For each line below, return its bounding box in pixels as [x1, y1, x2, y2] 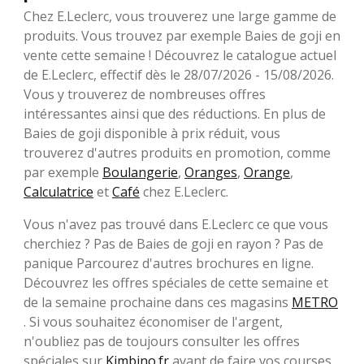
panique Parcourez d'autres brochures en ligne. [24, 254, 314, 273]
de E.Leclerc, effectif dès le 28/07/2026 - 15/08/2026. [24, 66, 334, 84]
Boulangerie [102, 163, 178, 182]
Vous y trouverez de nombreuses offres [24, 85, 266, 104]
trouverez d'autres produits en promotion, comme [24, 144, 331, 162]
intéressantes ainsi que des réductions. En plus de [24, 105, 326, 123]
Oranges [184, 163, 237, 182]
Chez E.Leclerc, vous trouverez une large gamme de [24, 7, 336, 26]
